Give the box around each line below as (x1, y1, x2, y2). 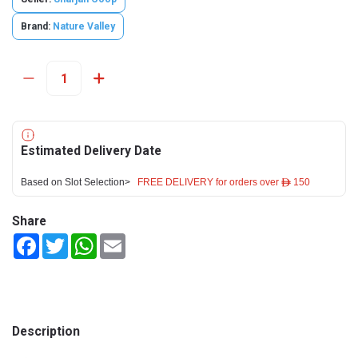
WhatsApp (97, 233, 149, 246)
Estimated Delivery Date (21, 143, 161, 158)
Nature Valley (53, 21, 115, 32)
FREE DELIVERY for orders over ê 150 (137, 177, 310, 187)
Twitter (68, 233, 105, 246)
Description (12, 324, 80, 339)
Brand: (21, 21, 50, 32)
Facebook (39, 233, 88, 246)
